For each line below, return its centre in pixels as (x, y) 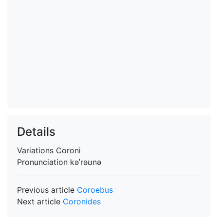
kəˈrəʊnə (86, 162)
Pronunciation (44, 162)
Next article (40, 201)
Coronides (82, 201)
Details (36, 132)
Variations (36, 150)
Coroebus (95, 190)
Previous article (47, 190)
